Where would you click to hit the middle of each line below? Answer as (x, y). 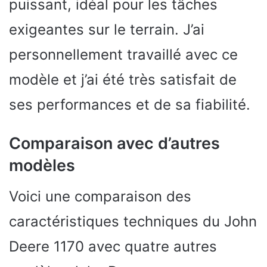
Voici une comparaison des (100, 197)
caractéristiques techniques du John (133, 222)
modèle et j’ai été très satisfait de (123, 79)
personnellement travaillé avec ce (123, 54)
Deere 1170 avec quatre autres (113, 247)
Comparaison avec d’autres (114, 143)
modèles (42, 165)
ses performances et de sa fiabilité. (130, 104)
